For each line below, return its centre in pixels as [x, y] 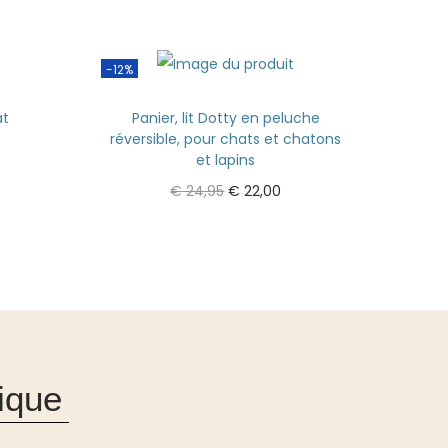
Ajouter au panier [235, 220]
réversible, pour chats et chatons [226, 138]
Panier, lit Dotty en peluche [225, 117]
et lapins [226, 159]
